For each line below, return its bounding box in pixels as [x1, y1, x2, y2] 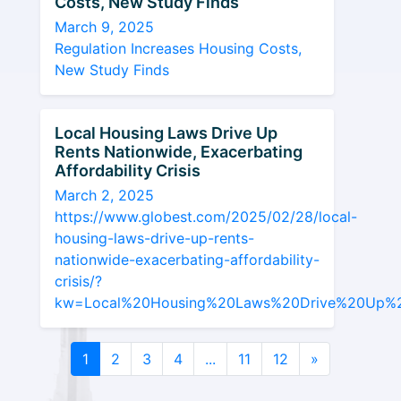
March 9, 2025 [55, 18, 154, 36]
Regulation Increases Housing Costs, [55, 39, 302, 57]
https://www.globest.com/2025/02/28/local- [55, 208, 357, 226]
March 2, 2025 [55, 186, 154, 204]
